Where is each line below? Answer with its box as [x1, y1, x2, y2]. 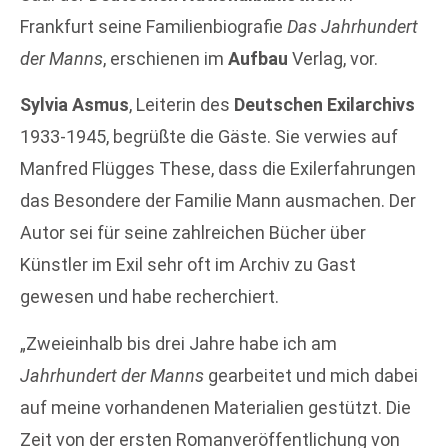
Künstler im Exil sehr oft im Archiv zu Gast [20, 254, 356, 276]
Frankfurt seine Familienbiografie [20, 16, 287, 37]
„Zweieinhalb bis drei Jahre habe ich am [20, 332, 337, 354]
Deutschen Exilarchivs [234, 94, 415, 116]
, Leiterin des [129, 94, 234, 116]
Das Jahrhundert [287, 16, 418, 37]
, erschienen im [103, 48, 228, 69]
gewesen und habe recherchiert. [20, 286, 279, 308]
